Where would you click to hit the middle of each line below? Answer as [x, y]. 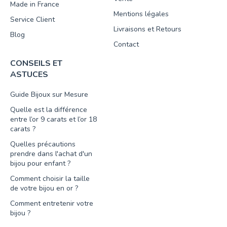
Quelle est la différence [49, 110]
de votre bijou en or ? [44, 188]
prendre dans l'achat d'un [51, 154]
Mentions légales [141, 14]
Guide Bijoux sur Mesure [49, 95]
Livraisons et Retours [147, 29]
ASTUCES [29, 75]
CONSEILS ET [36, 64]
